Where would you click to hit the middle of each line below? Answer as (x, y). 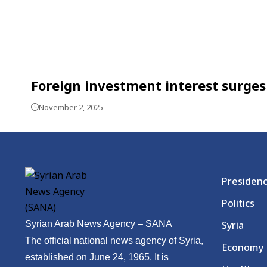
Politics (238, 203)
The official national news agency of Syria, (114, 240)
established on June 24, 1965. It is (97, 257)
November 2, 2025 (71, 107)
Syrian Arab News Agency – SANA (99, 224)
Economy (243, 247)
